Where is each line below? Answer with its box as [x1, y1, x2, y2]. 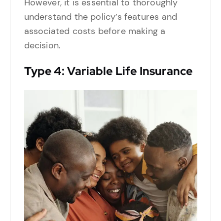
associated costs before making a [24, 25, 166, 37]
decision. [24, 39, 61, 51]
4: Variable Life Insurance [51, 63, 193, 78]
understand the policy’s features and [24, 10, 178, 23]
